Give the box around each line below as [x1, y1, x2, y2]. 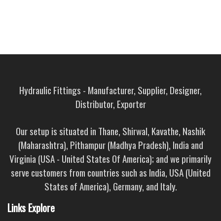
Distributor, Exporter [75, 96, 146, 110]
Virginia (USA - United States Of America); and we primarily [9, 151, 212, 165]
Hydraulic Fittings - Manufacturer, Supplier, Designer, [19, 82, 202, 97]
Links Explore [7, 200, 55, 215]
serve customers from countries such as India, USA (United [10, 165, 211, 179]
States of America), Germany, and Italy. [44, 179, 177, 193]
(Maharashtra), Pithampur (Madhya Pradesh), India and [18, 137, 203, 151]
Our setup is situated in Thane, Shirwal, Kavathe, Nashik [16, 123, 205, 138]
